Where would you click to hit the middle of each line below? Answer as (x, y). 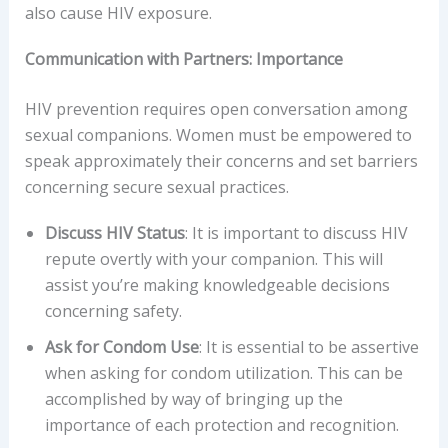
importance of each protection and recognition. (221, 424)
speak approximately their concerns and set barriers (221, 160)
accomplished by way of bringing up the (193, 398)
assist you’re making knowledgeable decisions (217, 284)
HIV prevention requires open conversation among (216, 108)
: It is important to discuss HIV (296, 232)
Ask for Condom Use (121, 346)
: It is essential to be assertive (308, 346)
